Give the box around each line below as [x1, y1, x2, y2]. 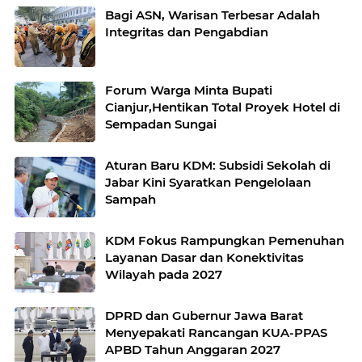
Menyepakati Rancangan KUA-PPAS [105, 325, 327, 340]
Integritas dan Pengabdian [105, 24, 268, 40]
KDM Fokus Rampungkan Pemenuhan [105, 233, 344, 248]
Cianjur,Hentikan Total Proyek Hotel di [105, 99, 340, 115]
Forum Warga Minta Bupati [105, 82, 272, 98]
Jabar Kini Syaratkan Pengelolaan [105, 175, 311, 190]
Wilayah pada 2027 [105, 267, 222, 282]
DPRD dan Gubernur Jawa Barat [105, 308, 303, 323]
